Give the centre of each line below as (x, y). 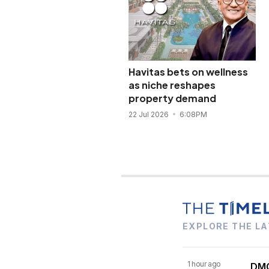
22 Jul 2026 (149, 115)
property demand (172, 98)
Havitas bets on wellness (188, 72)
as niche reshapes (172, 85)
